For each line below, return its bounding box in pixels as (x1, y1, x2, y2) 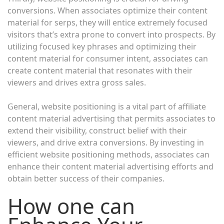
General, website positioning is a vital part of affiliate (7, 100, 206, 112)
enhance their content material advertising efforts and (7, 160, 213, 172)
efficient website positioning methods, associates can (7, 148, 209, 160)
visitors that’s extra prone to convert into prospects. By (7, 28, 215, 40)
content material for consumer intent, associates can (7, 52, 208, 64)
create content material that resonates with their (7, 64, 192, 76)
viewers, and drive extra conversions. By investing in (7, 136, 204, 148)
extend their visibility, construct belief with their (7, 124, 187, 136)
